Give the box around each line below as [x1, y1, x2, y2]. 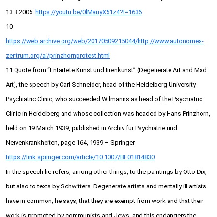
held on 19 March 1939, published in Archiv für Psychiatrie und [6, 124, 177, 132]
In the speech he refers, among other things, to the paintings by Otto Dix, [6, 168, 207, 176]
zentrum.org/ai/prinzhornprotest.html [6, 52, 110, 60]
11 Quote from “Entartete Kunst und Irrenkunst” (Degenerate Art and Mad [6, 66, 207, 74]
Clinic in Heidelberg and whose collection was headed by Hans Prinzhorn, [6, 110, 210, 118]
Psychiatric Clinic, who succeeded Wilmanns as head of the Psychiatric [6, 95, 202, 103]
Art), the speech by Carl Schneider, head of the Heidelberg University [6, 81, 196, 89]
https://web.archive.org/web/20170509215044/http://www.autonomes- [6, 37, 204, 45]
